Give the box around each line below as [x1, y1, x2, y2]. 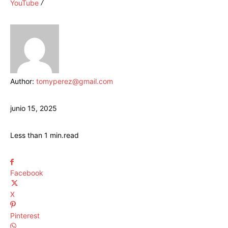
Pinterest [10, 211, 40, 220]
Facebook [10, 168, 43, 178]
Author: [10, 77, 36, 86]
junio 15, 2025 [10, 104, 57, 113]
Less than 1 [10, 131, 48, 140]
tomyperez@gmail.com [36, 77, 113, 86]
